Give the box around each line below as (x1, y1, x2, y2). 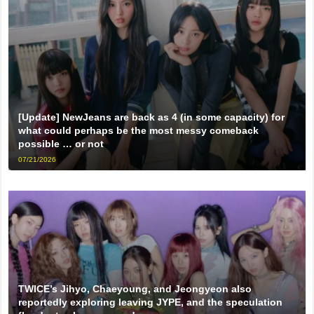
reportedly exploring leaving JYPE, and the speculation (18, 296, 283, 308)
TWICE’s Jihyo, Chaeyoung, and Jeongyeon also (18, 282, 252, 294)
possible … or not (18, 138, 104, 150)
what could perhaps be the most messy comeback (18, 125, 259, 137)
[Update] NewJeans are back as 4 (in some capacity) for (18, 111, 285, 123)
